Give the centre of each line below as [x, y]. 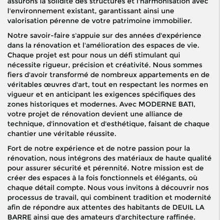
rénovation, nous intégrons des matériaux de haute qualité [110, 158]
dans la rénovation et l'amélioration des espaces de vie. [103, 45]
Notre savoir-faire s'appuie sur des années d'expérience [104, 36]
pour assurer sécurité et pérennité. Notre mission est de [106, 168]
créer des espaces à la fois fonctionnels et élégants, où [102, 178]
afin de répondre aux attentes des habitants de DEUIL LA [106, 207]
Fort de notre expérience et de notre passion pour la [99, 149]
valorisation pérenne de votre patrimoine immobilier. [100, 21]
